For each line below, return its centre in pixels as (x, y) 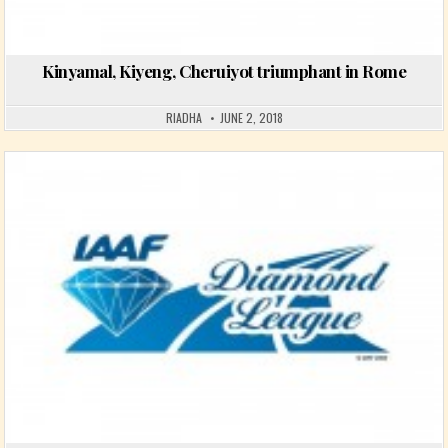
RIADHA (183, 118)
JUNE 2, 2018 (251, 118)
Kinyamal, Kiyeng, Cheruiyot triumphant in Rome (224, 71)
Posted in (52, 201)
